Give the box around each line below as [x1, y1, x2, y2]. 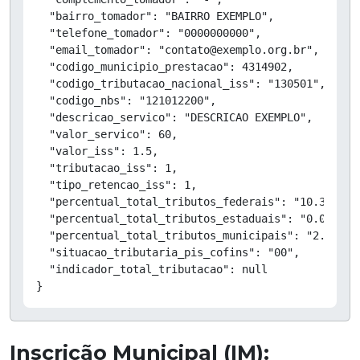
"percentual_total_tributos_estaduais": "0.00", [36, 211, 345, 225]
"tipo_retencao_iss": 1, [36, 178, 197, 191]
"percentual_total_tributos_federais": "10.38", [36, 194, 345, 208]
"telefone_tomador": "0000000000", [36, 26, 261, 39]
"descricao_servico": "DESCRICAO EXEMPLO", [36, 110, 313, 124]
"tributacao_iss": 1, [36, 161, 178, 174]
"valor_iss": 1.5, [36, 144, 158, 157]
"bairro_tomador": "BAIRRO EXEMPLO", [36, 9, 274, 22]
